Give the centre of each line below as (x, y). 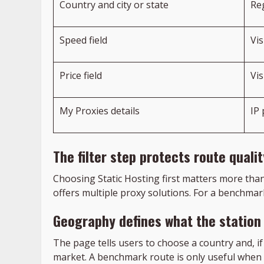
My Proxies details (100, 111)
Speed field (83, 40)
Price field (81, 76)
